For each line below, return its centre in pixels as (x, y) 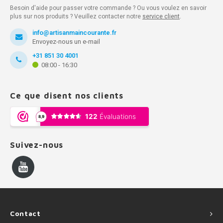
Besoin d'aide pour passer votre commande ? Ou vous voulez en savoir (108, 8)
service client (161, 16)
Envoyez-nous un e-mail (66, 41)
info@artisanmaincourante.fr (74, 32)
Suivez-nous (37, 145)
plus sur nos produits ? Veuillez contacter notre (76, 16)
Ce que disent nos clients (67, 95)
